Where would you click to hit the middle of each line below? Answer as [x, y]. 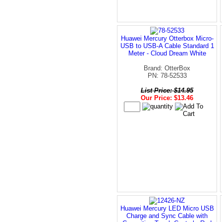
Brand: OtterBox [167, 68]
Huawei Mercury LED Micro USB [167, 208]
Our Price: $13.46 [167, 98]
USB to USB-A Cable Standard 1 [167, 46]
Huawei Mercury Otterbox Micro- [167, 38]
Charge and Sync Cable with [167, 216]
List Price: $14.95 [167, 90]
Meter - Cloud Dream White [167, 53]
